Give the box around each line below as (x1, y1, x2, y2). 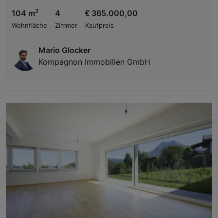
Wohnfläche (12, 21, 47, 29)
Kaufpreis (85, 21, 114, 29)
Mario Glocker (38, 45, 91, 55)
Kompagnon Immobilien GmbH (38, 56, 150, 67)
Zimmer (55, 21, 77, 29)
